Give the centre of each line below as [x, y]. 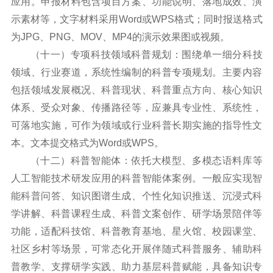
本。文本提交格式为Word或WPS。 [87, 143]
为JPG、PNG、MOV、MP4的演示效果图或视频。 [120, 37]
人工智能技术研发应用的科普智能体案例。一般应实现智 [136, 178]
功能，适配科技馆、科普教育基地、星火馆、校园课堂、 [136, 231]
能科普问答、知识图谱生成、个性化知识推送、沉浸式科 [136, 196]
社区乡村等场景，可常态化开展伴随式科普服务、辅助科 [136, 249]
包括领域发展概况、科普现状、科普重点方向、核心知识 [136, 90]
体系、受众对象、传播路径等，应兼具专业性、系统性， [136, 107]
